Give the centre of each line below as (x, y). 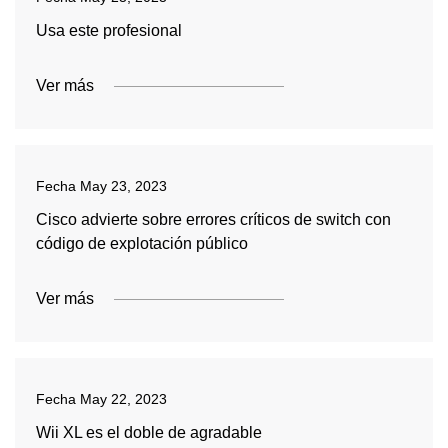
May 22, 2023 (123, 399)
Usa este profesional (108, 30)
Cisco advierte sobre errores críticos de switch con (213, 219)
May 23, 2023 (123, 186)
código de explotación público (141, 243)
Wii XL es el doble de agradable (148, 432)
